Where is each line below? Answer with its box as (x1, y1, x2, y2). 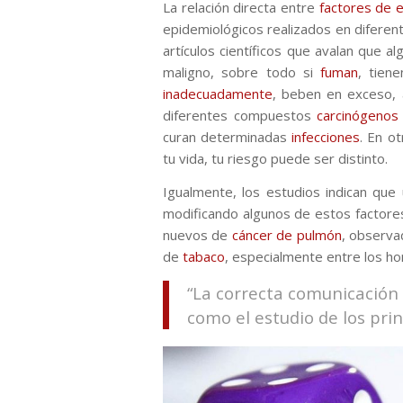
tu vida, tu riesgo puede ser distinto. (163, 149, 388, 167)
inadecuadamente (163, 85, 273, 103)
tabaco (183, 246, 225, 265)
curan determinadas (163, 128, 292, 146)
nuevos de (163, 225, 228, 244)
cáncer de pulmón (228, 225, 342, 244)
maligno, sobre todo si (163, 63, 321, 81)
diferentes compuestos (163, 106, 318, 124)
